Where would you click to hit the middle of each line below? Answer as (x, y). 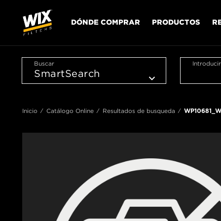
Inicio (30, 111)
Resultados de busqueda (139, 111)
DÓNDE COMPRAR (106, 22)
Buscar (44, 63)
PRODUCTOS (176, 22)
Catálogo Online (70, 111)
